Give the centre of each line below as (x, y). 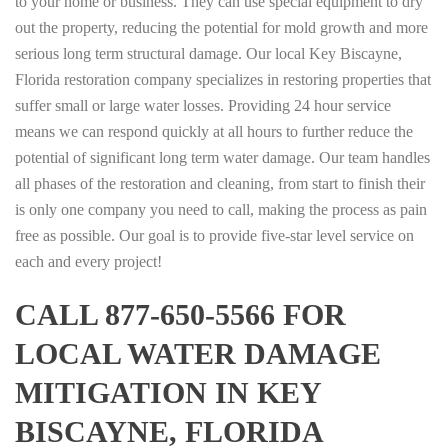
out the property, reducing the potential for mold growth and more (221, 27)
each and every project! (88, 261)
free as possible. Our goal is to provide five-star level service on (214, 235)
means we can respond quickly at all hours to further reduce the (214, 131)
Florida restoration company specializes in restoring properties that (223, 79)
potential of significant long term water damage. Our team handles (222, 157)
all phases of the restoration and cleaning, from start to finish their (220, 183)
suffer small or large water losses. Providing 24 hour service (203, 105)
